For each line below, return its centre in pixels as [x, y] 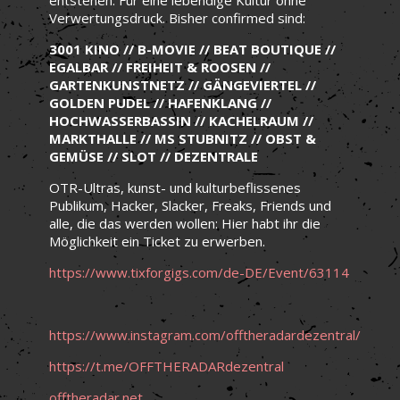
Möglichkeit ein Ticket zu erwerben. [157, 241]
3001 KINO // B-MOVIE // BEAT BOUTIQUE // [192, 49]
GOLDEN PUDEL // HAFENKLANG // [160, 102]
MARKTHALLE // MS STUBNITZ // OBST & [183, 138]
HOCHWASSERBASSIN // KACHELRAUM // [181, 120]
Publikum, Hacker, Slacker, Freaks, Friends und [190, 205]
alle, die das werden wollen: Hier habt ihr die [185, 223]
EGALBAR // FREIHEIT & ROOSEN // [160, 67]
